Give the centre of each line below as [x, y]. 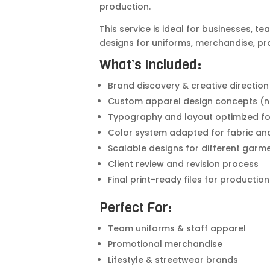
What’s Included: [151, 64]
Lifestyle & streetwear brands [173, 259]
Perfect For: [136, 207]
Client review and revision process [184, 164]
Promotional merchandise [165, 244]
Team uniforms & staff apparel [177, 228]
